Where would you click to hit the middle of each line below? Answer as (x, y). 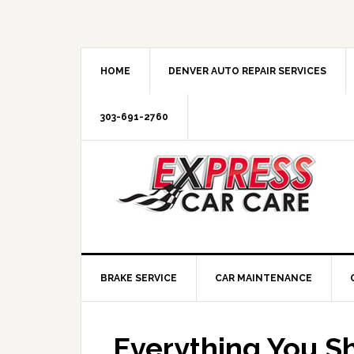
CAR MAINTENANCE (264, 278)
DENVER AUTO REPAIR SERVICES (247, 71)
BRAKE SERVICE (139, 278)
